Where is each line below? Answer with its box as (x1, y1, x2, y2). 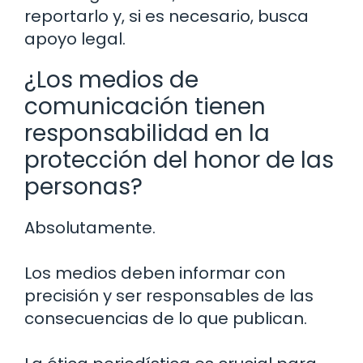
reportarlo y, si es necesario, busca (24, 5, 309, 28)
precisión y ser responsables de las (24, 284, 314, 308)
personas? (24, 171, 143, 203)
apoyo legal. (24, 28, 126, 51)
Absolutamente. (24, 216, 156, 240)
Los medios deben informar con (24, 262, 285, 285)
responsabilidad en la (24, 117, 270, 150)
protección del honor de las (24, 144, 334, 177)
